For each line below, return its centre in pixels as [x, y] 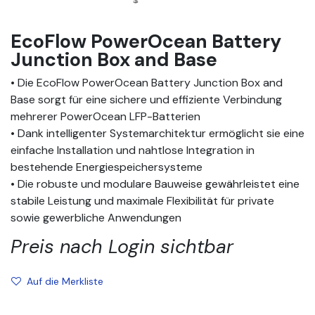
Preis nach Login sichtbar [122, 246]
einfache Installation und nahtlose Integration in [133, 150]
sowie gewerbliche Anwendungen [96, 218]
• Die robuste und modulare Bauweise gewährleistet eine [155, 184]
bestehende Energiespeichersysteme [108, 167]
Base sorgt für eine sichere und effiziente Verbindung [146, 99]
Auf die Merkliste [65, 281]
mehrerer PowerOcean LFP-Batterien [107, 116]
